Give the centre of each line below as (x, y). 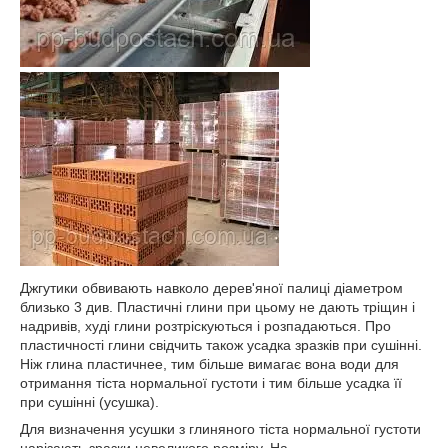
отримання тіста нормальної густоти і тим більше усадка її (211, 382)
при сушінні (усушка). (89, 401)
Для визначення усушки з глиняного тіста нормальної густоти (220, 428)
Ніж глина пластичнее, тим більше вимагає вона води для (209, 363)
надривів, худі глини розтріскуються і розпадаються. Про (205, 325)
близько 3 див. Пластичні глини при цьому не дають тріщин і (217, 306)
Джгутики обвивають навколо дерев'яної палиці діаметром (211, 287)
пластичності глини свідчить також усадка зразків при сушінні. (221, 344)
